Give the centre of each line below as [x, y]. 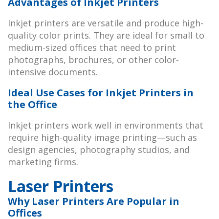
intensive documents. [53, 72]
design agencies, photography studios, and [99, 150]
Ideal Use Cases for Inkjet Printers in [101, 93]
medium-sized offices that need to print [92, 48]
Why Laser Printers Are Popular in [94, 201]
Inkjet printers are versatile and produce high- [106, 23]
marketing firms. [43, 162]
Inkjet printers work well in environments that [106, 125]
